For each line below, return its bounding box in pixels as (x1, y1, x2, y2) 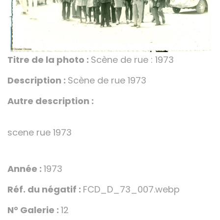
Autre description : (7, 95, 94, 108)
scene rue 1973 (7, 126, 72, 139)
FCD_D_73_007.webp (83, 183, 180, 196)
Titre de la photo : (7, 54, 91, 66)
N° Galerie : (7, 204, 61, 217)
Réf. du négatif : (7, 183, 83, 196)
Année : (7, 163, 44, 175)
